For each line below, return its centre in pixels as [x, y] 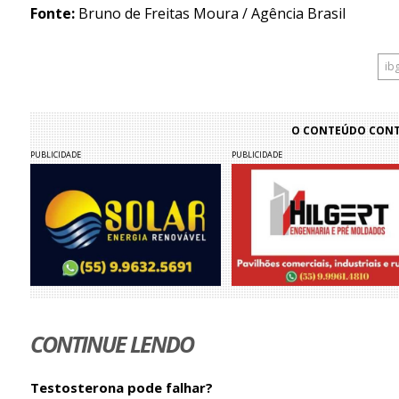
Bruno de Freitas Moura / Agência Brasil [210, 14]
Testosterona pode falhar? [121, 387]
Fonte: [52, 14]
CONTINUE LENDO [111, 343]
